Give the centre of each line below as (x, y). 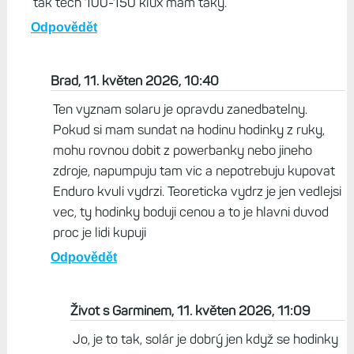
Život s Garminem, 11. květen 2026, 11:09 (190, 311)
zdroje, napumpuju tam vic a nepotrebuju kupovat (194, 171)
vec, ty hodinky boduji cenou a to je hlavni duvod (190, 212)
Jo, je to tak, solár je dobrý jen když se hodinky (205, 339)
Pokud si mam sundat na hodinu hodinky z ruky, (188, 130)
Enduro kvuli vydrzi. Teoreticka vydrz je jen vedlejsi (197, 192)
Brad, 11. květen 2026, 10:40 (134, 81)
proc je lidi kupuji (99, 233)
